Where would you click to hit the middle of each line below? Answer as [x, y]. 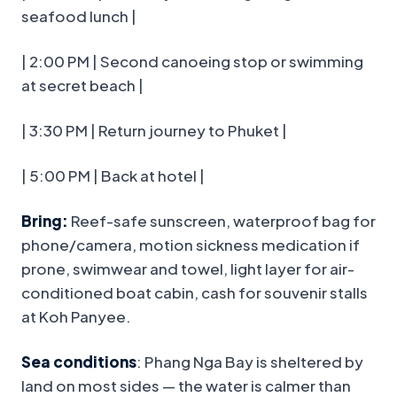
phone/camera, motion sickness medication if [191, 245]
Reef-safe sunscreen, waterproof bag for [222, 221]
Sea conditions [79, 362]
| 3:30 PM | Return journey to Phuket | [154, 131]
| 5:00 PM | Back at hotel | [113, 176]
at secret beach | [82, 86]
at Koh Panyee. [76, 317]
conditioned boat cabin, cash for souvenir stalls [195, 293]
